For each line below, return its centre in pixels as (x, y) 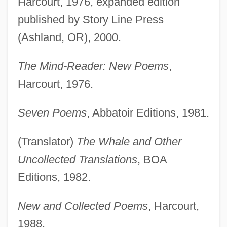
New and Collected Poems (83, 206)
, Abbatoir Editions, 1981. (148, 112)
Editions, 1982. (54, 177)
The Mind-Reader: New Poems (93, 66)
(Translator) (47, 141)
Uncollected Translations (77, 159)
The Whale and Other (129, 141)
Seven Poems (52, 112)
